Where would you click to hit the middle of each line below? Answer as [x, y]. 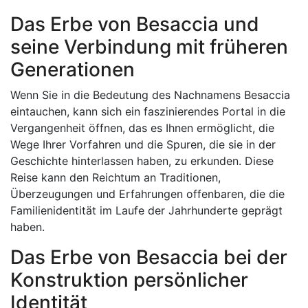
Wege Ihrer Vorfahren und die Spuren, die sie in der [143, 144]
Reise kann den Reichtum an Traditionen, [115, 177]
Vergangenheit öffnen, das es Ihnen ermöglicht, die [142, 128]
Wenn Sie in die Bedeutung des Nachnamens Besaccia [150, 95]
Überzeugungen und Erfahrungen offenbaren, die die [147, 194]
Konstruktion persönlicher [129, 280]
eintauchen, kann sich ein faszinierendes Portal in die [148, 111]
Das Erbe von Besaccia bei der [149, 257]
